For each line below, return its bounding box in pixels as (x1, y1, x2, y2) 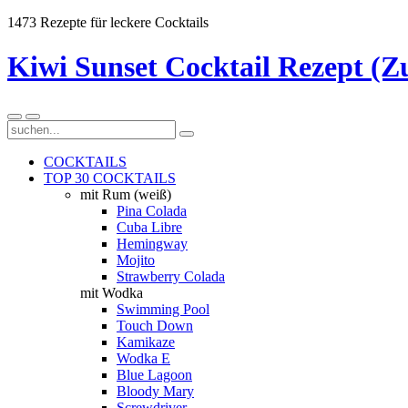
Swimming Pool (117, 301, 209, 317)
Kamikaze (117, 333, 175, 350)
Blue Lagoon (117, 366, 192, 382)
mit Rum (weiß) (80, 186, 171, 202)
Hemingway (117, 235, 188, 251)
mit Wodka (80, 284, 143, 301)
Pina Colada (117, 202, 187, 219)
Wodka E (117, 350, 170, 366)
